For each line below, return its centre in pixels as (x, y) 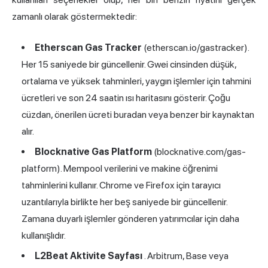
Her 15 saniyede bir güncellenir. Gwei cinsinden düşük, (129, 65)
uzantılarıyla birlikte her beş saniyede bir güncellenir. (124, 202)
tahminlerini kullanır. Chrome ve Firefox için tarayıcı (121, 185)
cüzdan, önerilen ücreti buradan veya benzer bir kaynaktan (138, 115)
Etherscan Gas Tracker (88, 48)
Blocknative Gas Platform (93, 152)
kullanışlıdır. (44, 236)
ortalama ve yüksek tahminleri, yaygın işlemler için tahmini (136, 81)
